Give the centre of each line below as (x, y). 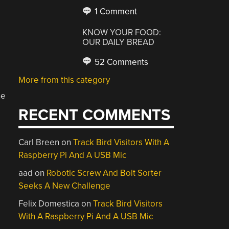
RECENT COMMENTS (95, 115)
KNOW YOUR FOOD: (122, 32)
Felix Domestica (49, 204)
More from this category (64, 80)
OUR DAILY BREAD (119, 42)
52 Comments (121, 62)
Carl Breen (39, 142)
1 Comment (115, 12)
